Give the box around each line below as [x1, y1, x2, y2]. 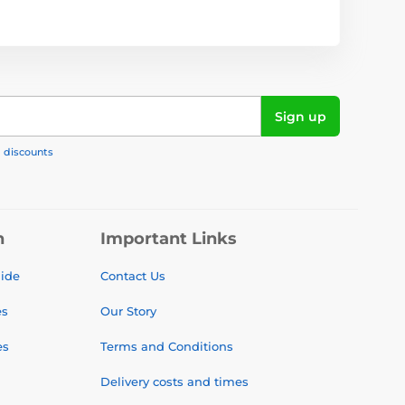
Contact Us [100, 268, 165, 283]
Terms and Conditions [100, 339, 233, 353]
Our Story [100, 304, 156, 318]
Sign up [275, 108, 326, 125]
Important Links [100, 229, 237, 249]
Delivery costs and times [100, 374, 249, 389]
